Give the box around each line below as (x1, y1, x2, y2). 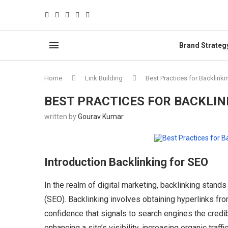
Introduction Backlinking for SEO (44, 156, 208, 168)
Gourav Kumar (78, 112, 124, 121)
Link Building (85, 74, 123, 82)
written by (44, 112, 78, 121)
